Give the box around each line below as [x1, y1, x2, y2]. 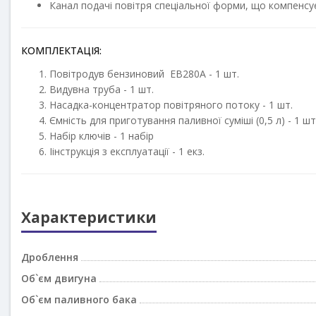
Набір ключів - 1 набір [49, 129, 154, 143]
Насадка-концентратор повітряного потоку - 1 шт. [49, 98, 293, 112]
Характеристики [21, 207, 157, 228]
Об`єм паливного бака [21, 293, 137, 307]
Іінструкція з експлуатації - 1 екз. [49, 145, 205, 159]
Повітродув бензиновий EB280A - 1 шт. [49, 67, 239, 81]
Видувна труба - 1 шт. [49, 83, 154, 97]
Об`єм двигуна [21, 272, 97, 286]
